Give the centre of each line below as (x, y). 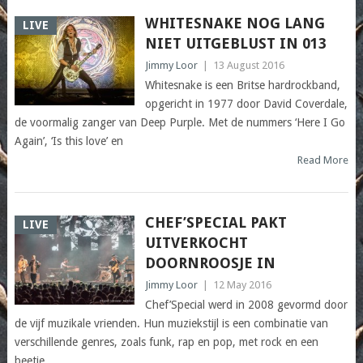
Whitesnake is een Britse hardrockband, (242, 85)
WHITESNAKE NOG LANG (235, 23)
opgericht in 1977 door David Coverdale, (246, 104)
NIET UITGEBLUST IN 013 (235, 44)
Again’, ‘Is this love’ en (68, 141)
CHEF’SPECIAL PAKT (216, 223)
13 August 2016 (248, 66)
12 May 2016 (242, 285)
